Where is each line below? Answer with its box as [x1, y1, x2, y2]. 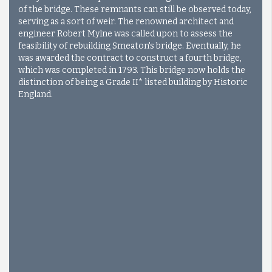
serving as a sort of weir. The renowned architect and [18, 16, 234, 27]
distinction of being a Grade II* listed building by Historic [18, 76, 248, 87]
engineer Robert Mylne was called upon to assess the [18, 28, 233, 39]
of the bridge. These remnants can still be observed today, [18, 4, 251, 15]
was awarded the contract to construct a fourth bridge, [18, 52, 242, 63]
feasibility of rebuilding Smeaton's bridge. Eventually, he [18, 40, 241, 51]
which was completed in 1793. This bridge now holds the [18, 64, 245, 75]
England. [18, 89, 53, 100]
